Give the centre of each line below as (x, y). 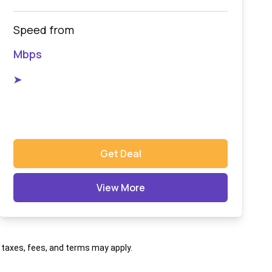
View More (121, 188)
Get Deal (121, 154)
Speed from (44, 30)
